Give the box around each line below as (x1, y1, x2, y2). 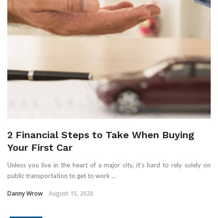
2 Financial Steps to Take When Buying (7, 129, 194, 141)
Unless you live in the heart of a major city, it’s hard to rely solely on (7, 161, 211, 169)
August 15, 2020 (49, 189, 93, 198)
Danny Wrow (7, 189, 43, 198)
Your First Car (7, 142, 73, 154)
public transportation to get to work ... (7, 172, 116, 180)
